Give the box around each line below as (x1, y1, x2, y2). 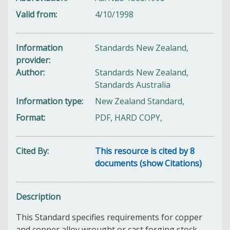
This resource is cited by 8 (95, 145, 195, 157)
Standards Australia (95, 79, 171, 90)
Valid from (16, 8, 55, 20)
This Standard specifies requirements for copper (16, 211, 202, 223)
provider (16, 54, 49, 66)
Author (16, 66, 43, 78)
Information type (16, 95, 82, 107)
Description (16, 190, 61, 202)
